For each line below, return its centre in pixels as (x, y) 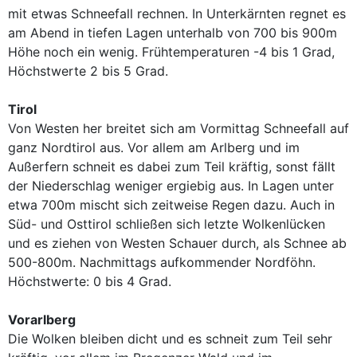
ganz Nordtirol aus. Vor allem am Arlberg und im (154, 147)
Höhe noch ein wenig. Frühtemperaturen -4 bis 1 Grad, (171, 52)
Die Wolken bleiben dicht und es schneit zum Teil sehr (170, 339)
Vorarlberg (42, 320)
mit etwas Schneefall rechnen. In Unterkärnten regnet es (177, 14)
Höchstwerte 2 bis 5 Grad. (88, 71)
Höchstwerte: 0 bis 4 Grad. (90, 281)
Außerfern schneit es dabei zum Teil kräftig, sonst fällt (172, 167)
